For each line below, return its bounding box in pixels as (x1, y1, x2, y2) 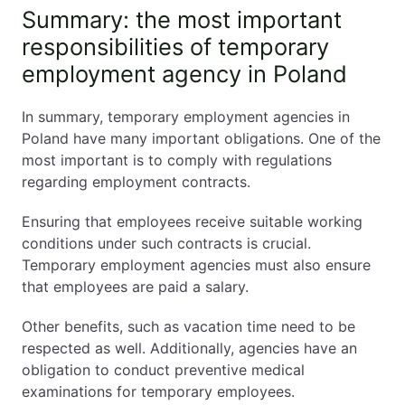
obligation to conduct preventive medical (22, 361, 305, 379)
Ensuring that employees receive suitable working (22, 212, 363, 231)
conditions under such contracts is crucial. (22, 234, 311, 252)
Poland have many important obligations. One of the (22, 129, 381, 147)
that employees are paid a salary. (22, 278, 249, 296)
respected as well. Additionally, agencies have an (22, 339, 357, 357)
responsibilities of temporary (22, 33, 329, 61)
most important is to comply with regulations (22, 151, 332, 169)
